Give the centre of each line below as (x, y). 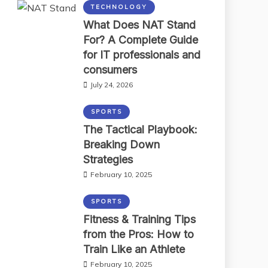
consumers (110, 69)
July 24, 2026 (112, 84)
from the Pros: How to (138, 234)
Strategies (108, 159)
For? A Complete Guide (141, 39)
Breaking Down (121, 144)
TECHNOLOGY (119, 7)
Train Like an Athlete (134, 249)
